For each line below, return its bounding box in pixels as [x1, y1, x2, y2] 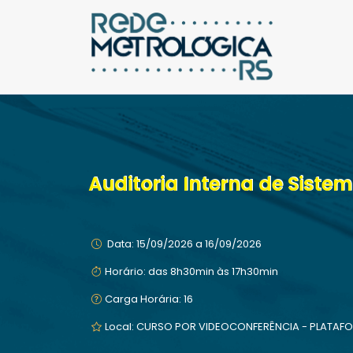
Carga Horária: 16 [105, 292, 193, 307]
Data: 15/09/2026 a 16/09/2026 [105, 236, 262, 251]
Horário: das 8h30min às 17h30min [105, 264, 278, 279]
